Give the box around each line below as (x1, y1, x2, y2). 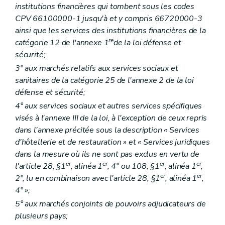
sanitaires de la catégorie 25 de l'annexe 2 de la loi (15, 75, 194, 86)
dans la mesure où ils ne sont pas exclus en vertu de (15, 149, 199, 160)
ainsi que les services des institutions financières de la (15, 25, 206, 36)
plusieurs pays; (15, 210, 68, 222)
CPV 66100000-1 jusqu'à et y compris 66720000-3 (15, 13, 202, 24)
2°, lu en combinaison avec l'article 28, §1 (15, 173, 161, 184)
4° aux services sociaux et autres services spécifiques (15, 100, 202, 112)
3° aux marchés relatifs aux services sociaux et (15, 63, 178, 74)
